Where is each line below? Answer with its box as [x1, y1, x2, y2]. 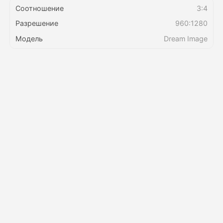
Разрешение [15, 19, 58, 28]
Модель [15, 34, 43, 43]
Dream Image [164, 34, 208, 43]
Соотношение [15, 3, 64, 12]
